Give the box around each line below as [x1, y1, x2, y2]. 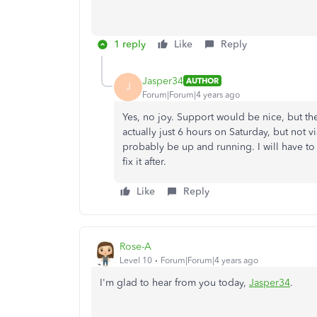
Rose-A [120, 240, 151, 253]
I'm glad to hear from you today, [100, 277, 249, 289]
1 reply [114, 38, 146, 50]
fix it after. [122, 156, 166, 168]
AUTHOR [186, 76, 219, 86]
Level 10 [120, 255, 152, 265]
